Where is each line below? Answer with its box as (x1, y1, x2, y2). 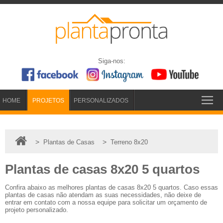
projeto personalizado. (5, 206, 68, 214)
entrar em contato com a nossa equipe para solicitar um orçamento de (5, 198, 207, 206)
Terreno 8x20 (110, 138, 148, 146)
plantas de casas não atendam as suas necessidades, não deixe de (5, 191, 201, 199)
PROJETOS (32, 97, 64, 104)
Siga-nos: (98, 57, 125, 65)
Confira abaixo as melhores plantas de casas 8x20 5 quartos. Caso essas (5, 183, 218, 191)
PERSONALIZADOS (74, 97, 128, 104)
